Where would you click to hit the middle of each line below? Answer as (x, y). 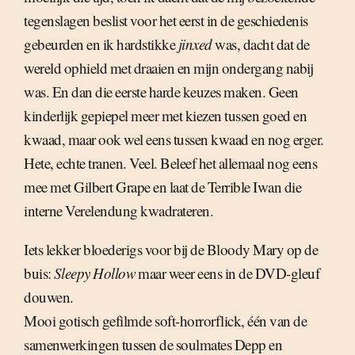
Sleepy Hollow (95, 273)
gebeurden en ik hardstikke (101, 44)
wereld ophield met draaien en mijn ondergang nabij (168, 68)
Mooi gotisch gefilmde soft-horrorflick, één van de (165, 321)
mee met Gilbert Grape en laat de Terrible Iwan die (162, 187)
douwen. (49, 297)
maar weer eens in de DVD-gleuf (227, 273)
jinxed (195, 44)
